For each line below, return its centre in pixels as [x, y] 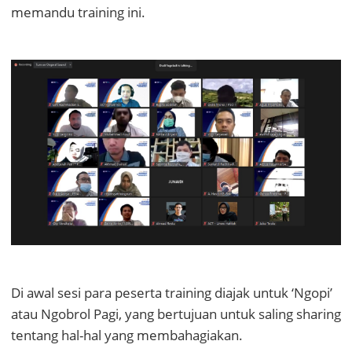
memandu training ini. [78, 13]
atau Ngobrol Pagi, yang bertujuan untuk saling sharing [176, 314]
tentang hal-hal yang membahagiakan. [127, 335]
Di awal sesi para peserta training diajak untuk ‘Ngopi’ [172, 293]
